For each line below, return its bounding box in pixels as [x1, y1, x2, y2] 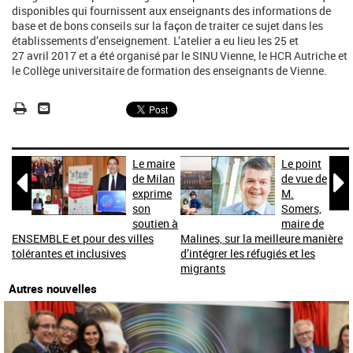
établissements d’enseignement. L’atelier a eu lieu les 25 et [12, 32, 299, 48]
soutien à [132, 215, 178, 231]
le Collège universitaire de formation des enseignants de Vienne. [12, 62, 329, 78]
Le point [281, 155, 321, 171]
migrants [180, 260, 225, 276]
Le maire [132, 155, 175, 171]
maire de [281, 215, 324, 231]
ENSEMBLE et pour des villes [12, 230, 154, 246]
